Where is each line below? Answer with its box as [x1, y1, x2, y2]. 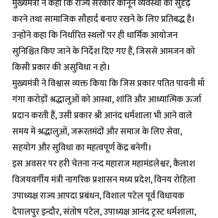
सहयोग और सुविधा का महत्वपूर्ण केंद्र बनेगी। [12, 141, 151, 156]
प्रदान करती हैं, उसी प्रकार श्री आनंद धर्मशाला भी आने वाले [12, 109, 192, 124]
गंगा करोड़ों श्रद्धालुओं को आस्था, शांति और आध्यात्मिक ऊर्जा [12, 92, 201, 108]
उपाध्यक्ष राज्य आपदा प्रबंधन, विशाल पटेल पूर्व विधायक [12, 189, 184, 204]
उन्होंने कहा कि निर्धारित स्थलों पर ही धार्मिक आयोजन [12, 28, 178, 43]
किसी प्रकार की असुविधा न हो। [12, 60, 110, 75]
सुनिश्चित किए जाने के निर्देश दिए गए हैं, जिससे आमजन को [12, 44, 195, 59]
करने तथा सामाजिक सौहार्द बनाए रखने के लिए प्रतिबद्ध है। [12, 12, 195, 27]
